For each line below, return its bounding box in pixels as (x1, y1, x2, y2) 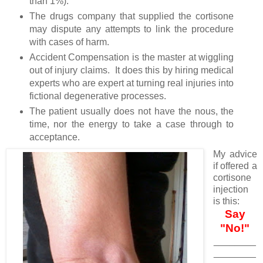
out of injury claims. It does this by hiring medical (29, 65, 234, 76)
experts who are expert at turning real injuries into (29, 78, 234, 89)
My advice (213, 149, 257, 159)
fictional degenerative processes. (29, 91, 166, 102)
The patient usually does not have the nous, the (29, 106, 234, 116)
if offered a (213, 160, 257, 171)
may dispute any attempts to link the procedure (29, 24, 234, 35)
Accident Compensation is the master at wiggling (29, 52, 234, 63)
